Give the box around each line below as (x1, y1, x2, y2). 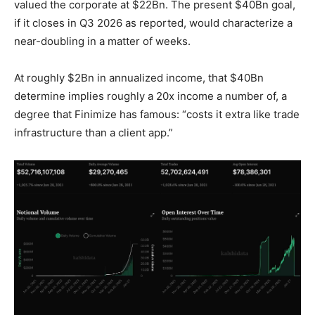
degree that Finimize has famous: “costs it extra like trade (14, 108, 300, 122)
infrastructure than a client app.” (14, 126, 173, 140)
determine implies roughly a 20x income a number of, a (14, 89, 287, 103)
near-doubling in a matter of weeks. (14, 34, 191, 49)
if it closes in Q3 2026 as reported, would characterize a (14, 16, 292, 30)
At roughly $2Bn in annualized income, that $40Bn (14, 71, 264, 85)
